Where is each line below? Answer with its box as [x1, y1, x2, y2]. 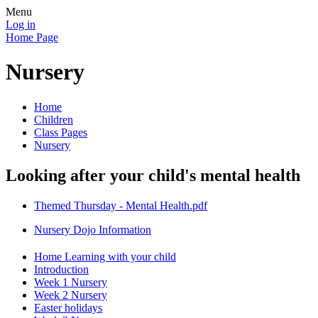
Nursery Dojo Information [34, 223, 151, 236]
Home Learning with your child [34, 250, 176, 263]
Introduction [34, 263, 89, 275]
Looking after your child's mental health [6, 165, 300, 185]
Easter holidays [34, 301, 102, 314]
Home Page [6, 31, 58, 43]
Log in [6, 18, 35, 31]
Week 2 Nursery [34, 288, 107, 301]
